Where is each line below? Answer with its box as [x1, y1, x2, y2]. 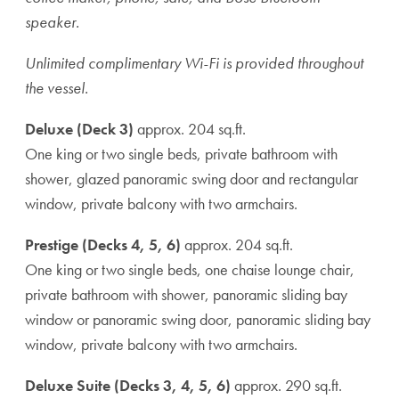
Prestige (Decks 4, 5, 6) [25, 234, 181, 255]
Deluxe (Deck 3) [25, 118, 134, 139]
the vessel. [25, 77, 88, 98]
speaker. [25, 12, 79, 32]
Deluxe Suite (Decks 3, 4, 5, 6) [25, 375, 231, 395]
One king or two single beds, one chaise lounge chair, [25, 259, 354, 280]
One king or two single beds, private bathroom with [25, 143, 338, 164]
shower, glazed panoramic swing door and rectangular [25, 168, 358, 189]
